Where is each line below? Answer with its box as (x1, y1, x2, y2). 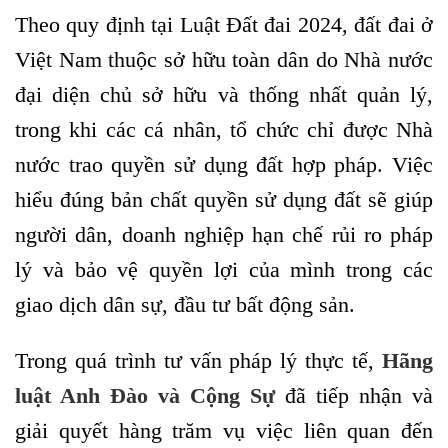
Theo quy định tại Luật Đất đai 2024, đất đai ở (15, 12, 433, 38)
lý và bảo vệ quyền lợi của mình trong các (15, 257, 433, 283)
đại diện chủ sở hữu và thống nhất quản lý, (15, 82, 433, 108)
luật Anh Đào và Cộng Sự (15, 382, 275, 408)
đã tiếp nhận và (285, 382, 433, 408)
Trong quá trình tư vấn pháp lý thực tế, (15, 347, 382, 373)
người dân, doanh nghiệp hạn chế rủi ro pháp (15, 222, 433, 248)
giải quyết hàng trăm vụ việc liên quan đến (15, 417, 433, 443)
